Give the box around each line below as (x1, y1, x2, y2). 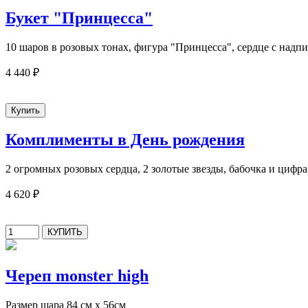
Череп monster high (5, 267, 148, 285)
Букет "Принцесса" (5, 8, 153, 27)
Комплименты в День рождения (5, 131, 245, 149)
